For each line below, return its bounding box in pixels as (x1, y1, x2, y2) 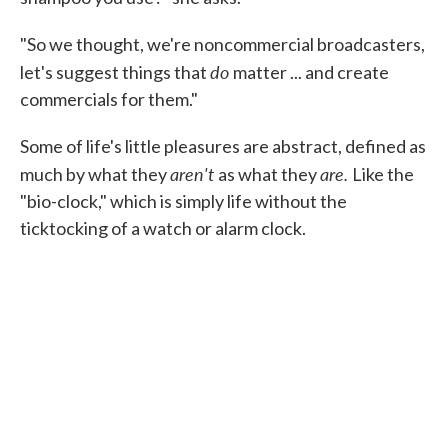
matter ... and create (233, 61, 389, 83)
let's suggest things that (20, 61, 210, 83)
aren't (170, 161, 218, 186)
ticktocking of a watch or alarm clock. (20, 217, 306, 239)
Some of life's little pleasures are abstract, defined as (20, 135, 426, 157)
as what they (218, 163, 320, 185)
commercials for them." (20, 88, 198, 110)
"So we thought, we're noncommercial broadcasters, (20, 33, 425, 55)
